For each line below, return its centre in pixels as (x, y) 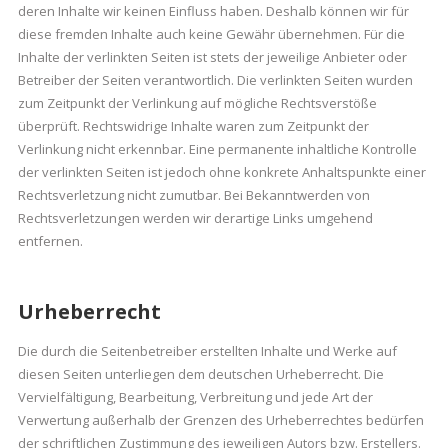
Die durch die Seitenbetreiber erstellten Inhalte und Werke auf (207, 351)
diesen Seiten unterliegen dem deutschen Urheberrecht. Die (200, 374)
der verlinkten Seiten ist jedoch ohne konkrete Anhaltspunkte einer (221, 172)
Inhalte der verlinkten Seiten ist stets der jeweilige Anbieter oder (212, 57)
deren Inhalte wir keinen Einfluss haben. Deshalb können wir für (213, 11)
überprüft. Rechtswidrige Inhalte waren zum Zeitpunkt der (193, 126)
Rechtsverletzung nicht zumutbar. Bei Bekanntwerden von (193, 195)
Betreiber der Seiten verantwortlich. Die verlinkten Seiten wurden (215, 80)
